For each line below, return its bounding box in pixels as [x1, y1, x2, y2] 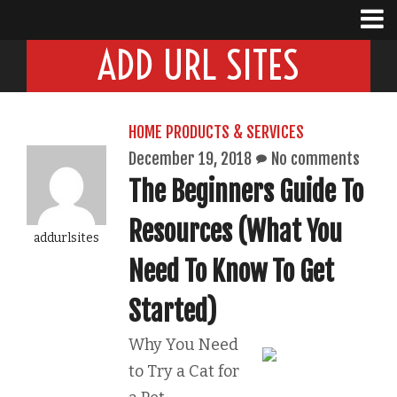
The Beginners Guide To [128, 175, 363, 208]
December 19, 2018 [128, 149, 252, 168]
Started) [128, 295, 217, 328]
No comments [271, 149, 360, 168]
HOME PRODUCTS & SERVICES [128, 122, 304, 142]
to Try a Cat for [128, 362, 239, 381]
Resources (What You [128, 215, 342, 248]
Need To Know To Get [128, 255, 334, 288]
